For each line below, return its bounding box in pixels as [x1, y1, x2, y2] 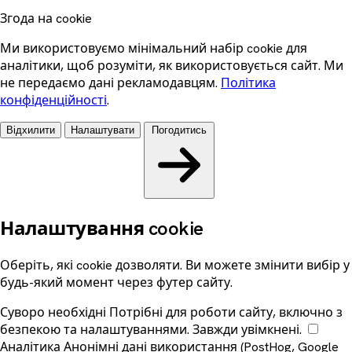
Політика [221, 75, 276, 92]
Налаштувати [71, 124, 134, 137]
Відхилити [6, 124, 55, 137]
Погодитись [152, 124, 207, 137]
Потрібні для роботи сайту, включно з [109, 304, 343, 321]
